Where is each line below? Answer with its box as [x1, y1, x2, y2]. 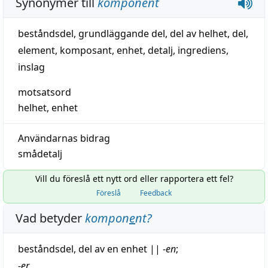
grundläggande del [78, 27, 165, 40]
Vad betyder [16, 210, 85, 226]
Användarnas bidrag [18, 132, 110, 145]
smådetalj [18, 147, 62, 160]
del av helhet [170, 27, 227, 40]
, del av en [74, 242, 121, 255]
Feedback [140, 188, 172, 198]
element [18, 44, 55, 57]
